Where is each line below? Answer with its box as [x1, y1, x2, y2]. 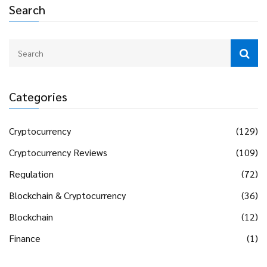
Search [9, 2, 45, 18]
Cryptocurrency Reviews [9, 146, 107, 159]
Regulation [9, 167, 54, 181]
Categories [9, 89, 67, 105]
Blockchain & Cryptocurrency [9, 189, 126, 202]
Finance [9, 232, 41, 245]
